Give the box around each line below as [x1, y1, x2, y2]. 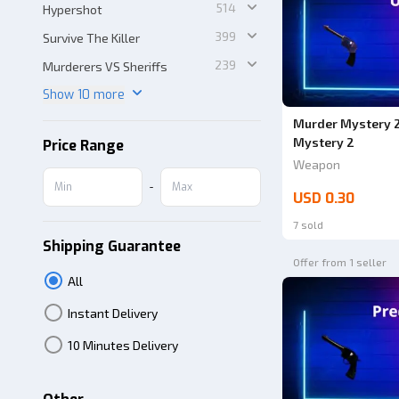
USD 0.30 [292, 188, 354, 208]
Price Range [43, 136, 124, 155]
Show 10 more [43, 86, 125, 103]
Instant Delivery [68, 305, 158, 321]
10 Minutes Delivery [68, 337, 178, 353]
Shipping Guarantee [43, 237, 181, 256]
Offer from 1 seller [292, 255, 387, 268]
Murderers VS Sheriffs [43, 58, 167, 74]
